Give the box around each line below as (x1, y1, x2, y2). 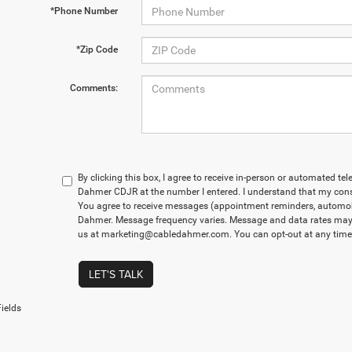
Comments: (69, 82, 118, 93)
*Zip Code (75, 44, 118, 55)
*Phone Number (49, 5, 118, 16)
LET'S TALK (88, 266, 143, 282)
